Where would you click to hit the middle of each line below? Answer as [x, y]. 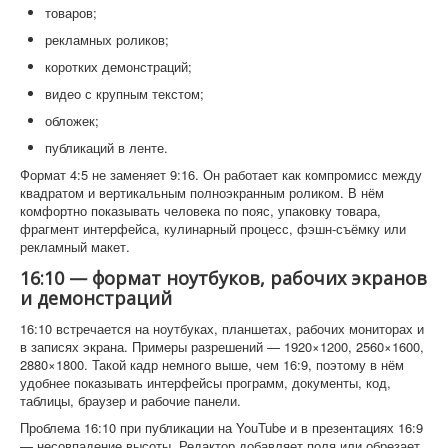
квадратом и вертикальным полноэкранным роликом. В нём [202, 192]
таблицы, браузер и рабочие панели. [130, 400]
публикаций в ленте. [106, 147]
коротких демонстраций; [118, 66]
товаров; [71, 12]
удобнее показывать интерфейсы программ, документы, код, [205, 382]
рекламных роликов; [107, 39]
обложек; [72, 120]
